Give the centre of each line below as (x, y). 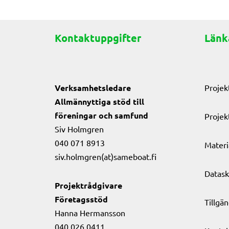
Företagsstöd (81, 199)
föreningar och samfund (101, 115)
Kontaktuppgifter (98, 38)
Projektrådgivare (88, 185)
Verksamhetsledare (93, 88)
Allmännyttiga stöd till (99, 101)
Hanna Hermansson (90, 213)
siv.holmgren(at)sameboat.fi (106, 156)
